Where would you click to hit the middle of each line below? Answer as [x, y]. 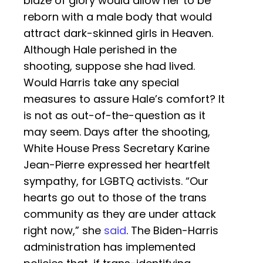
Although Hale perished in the [100, 50]
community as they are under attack [120, 214]
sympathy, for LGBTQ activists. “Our [116, 181]
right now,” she [64, 231]
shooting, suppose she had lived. [109, 66]
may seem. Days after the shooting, [117, 132]
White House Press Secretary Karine [117, 149]
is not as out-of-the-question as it [114, 116]
